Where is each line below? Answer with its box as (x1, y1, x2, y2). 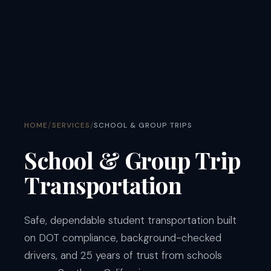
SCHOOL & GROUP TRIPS (94, 120, 192, 130)
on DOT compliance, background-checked (24, 230, 221, 244)
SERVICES (51, 120, 90, 130)
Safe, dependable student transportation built (24, 213, 237, 227)
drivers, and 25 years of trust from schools (24, 248, 222, 262)
